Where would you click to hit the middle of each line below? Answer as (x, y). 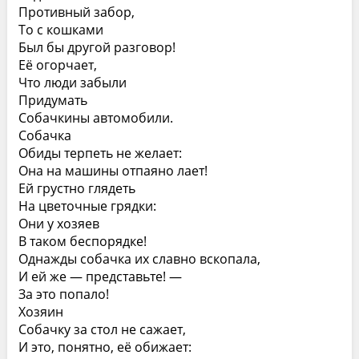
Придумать (52, 100)
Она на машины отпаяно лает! (113, 171)
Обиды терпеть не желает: (100, 153)
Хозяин (40, 312)
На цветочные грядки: (87, 206)
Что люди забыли (72, 83)
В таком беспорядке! (82, 241)
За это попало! (63, 294)
